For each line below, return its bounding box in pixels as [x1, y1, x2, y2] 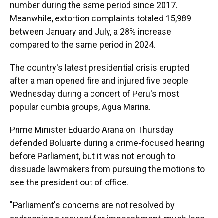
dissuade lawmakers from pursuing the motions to [10, 164, 205, 174]
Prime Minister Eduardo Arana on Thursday [10, 125, 174, 135]
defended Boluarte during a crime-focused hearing [10, 138, 204, 148]
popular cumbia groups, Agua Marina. [10, 102, 151, 112]
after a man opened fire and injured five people [10, 75, 188, 86]
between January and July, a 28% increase [10, 26, 171, 36]
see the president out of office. [10, 177, 128, 187]
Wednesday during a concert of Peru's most [10, 89, 179, 99]
